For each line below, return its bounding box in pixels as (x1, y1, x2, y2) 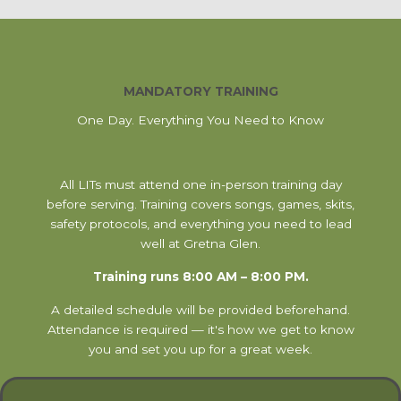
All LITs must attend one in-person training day (59, 176, 342, 192)
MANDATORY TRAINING (123, 83, 278, 98)
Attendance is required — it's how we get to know (47, 321, 354, 337)
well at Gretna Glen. (141, 235, 260, 251)
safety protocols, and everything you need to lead (49, 216, 352, 231)
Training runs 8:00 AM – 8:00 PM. (92, 269, 309, 284)
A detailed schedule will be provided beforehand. (51, 302, 350, 317)
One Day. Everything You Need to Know (77, 112, 324, 127)
